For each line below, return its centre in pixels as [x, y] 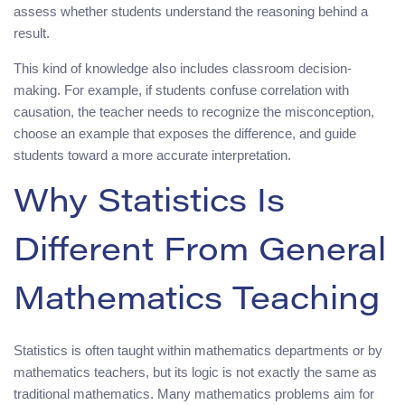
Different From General [200, 253]
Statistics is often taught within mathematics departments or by [198, 350]
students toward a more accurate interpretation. [152, 155]
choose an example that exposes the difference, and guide [185, 133]
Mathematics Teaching [197, 301]
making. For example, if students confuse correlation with [181, 89]
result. [32, 33]
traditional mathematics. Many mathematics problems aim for [194, 393]
